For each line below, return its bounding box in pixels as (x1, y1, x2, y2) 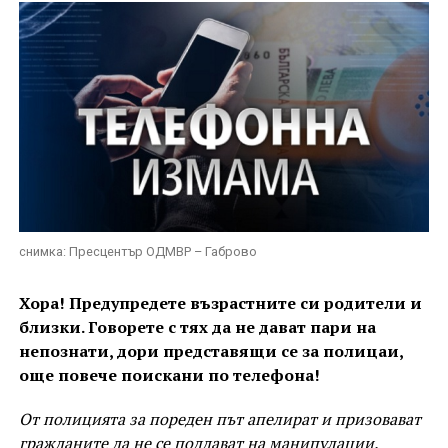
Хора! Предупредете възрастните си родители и (18, 292, 422, 314)
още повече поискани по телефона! (18, 364, 320, 386)
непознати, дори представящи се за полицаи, (18, 340, 403, 362)
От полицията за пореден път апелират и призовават (18, 408, 421, 430)
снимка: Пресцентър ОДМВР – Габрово (18, 244, 257, 259)
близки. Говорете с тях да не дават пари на (18, 316, 376, 338)
